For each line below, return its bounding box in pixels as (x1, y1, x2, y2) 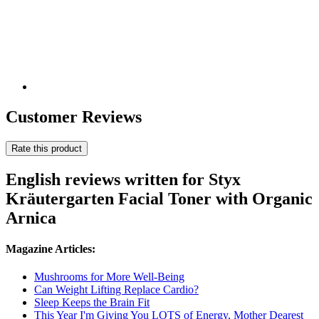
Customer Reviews (6, 108, 142, 127)
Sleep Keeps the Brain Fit (34, 296, 150, 309)
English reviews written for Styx (6, 169, 241, 189)
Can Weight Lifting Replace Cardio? (34, 283, 199, 296)
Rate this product (11, 142, 82, 154)
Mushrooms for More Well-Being (34, 271, 184, 283)
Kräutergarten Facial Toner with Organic (6, 189, 313, 208)
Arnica (6, 208, 56, 227)
